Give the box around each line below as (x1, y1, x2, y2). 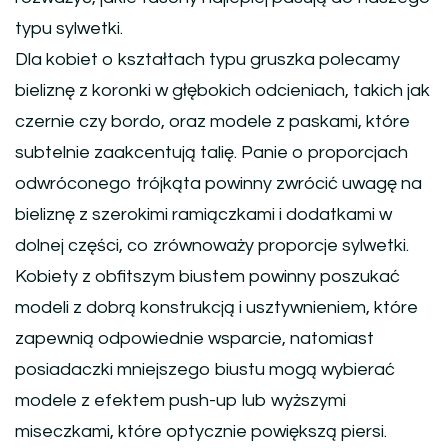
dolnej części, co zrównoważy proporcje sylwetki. (15, 236, 409, 256)
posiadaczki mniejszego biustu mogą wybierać (15, 360, 395, 380)
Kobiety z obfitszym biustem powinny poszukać (15, 267, 400, 287)
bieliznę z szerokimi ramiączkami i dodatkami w (15, 205, 392, 225)
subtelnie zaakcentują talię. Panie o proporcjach (15, 143, 408, 163)
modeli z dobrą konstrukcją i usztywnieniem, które (15, 298, 418, 318)
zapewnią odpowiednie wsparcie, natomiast (15, 329, 374, 349)
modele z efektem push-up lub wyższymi (15, 391, 346, 411)
